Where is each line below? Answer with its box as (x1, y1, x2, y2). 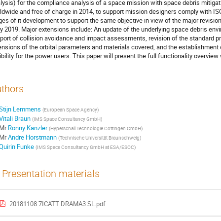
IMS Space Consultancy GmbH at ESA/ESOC (37, 144, 134, 151)
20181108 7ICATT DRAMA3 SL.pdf (9, 199, 106, 209)
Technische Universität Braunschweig (59, 134, 140, 142)
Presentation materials (2, 168, 100, 180)
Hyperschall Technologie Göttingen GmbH (50, 125, 141, 132)
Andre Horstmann (7, 133, 57, 142)
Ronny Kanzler (7, 123, 47, 133)
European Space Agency (43, 106, 97, 113)
